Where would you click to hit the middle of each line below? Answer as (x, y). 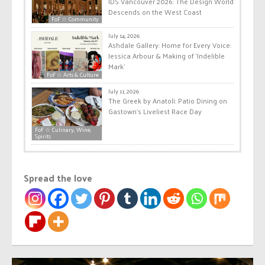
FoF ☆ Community (75, 19)
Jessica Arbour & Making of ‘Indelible (167, 56)
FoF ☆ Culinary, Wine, (63, 129)
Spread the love (58, 177)
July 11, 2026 (124, 91)
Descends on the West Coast (155, 12)
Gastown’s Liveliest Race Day (155, 111)
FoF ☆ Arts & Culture (73, 74)
